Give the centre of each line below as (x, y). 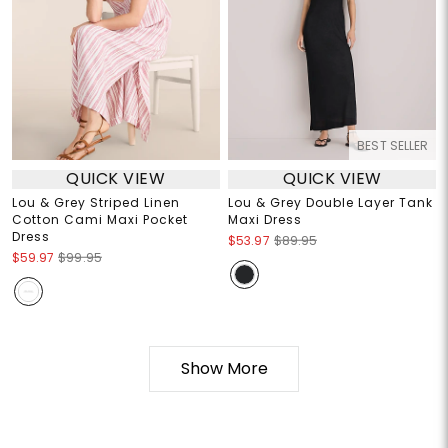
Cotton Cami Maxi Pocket (99, 219)
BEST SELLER (393, 145)
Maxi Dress (265, 219)
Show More (224, 368)
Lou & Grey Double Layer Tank (330, 202)
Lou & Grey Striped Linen (95, 202)
